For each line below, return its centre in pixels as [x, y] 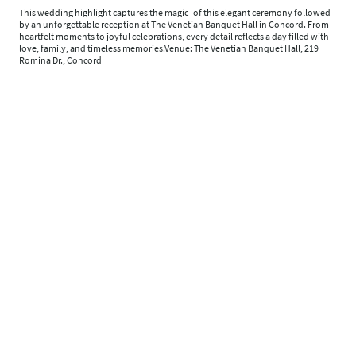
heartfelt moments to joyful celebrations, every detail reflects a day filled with [174, 37]
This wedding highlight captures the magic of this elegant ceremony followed [175, 13]
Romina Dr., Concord [60, 60]
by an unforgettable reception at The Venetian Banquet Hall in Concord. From [174, 25]
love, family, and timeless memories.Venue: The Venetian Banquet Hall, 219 [169, 48]
